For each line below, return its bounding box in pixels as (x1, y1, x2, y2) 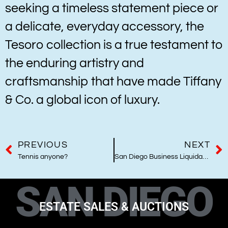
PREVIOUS (18, 140, 68, 150)
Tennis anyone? (18, 153, 68, 161)
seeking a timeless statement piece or (5, 2, 218, 15)
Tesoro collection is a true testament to (5, 38, 223, 51)
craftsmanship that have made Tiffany (5, 75, 221, 88)
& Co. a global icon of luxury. (5, 93, 160, 106)
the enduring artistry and (5, 56, 144, 70)
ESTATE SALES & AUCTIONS (39, 199, 189, 214)
